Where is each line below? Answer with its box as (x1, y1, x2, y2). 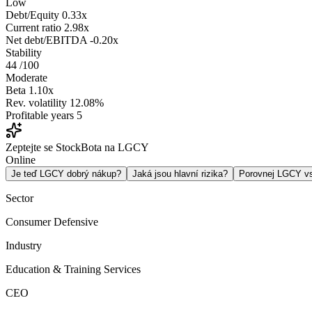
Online (6, 154, 36, 166)
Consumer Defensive (6, 216, 98, 228)
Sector (6, 192, 33, 205)
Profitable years (6, 109, 74, 122)
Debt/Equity (6, 9, 59, 22)
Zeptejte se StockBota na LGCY (6, 141, 149, 154)
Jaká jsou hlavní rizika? (132, 169, 228, 180)
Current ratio (6, 22, 61, 34)
